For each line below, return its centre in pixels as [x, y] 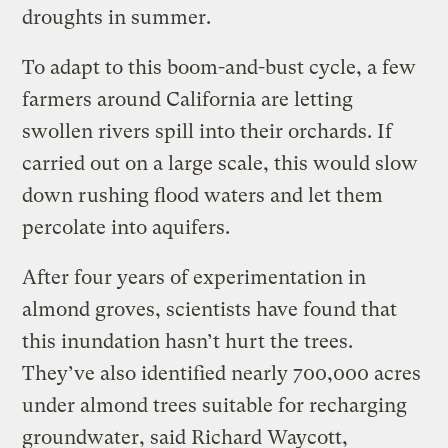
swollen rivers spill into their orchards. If [207, 131]
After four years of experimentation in [194, 277]
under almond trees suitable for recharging [215, 405]
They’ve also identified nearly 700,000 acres [222, 373]
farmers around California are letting [188, 99]
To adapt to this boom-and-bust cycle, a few [219, 67]
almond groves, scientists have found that [210, 309]
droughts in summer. [117, 17]
